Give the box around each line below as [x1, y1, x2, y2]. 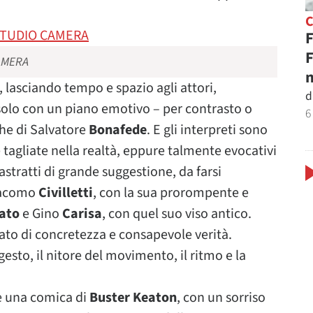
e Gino [20, 204, 62, 224]
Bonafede [89, 120, 147, 140]
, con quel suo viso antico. [102, 204, 252, 224]
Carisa [62, 204, 102, 224]
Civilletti [38, 183, 93, 203]
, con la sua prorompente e [93, 183, 249, 203]
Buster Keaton [89, 288, 177, 307]
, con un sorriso [177, 288, 265, 307]
